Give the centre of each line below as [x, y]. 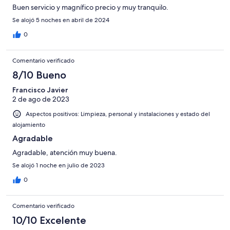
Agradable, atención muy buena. [65, 153]
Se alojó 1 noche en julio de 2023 [59, 166]
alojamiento [29, 125]
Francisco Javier [40, 90]
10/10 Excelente [49, 221]
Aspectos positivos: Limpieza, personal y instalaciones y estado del [118, 114]
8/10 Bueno [39, 75]
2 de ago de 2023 [41, 99]
